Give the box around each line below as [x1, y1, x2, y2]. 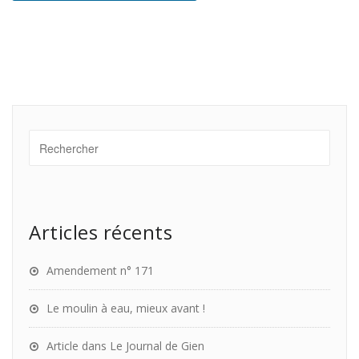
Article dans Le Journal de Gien [46, 338, 204, 353]
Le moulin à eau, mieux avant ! [46, 301, 205, 316]
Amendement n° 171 [46, 263, 154, 278]
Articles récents [29, 219, 172, 245]
